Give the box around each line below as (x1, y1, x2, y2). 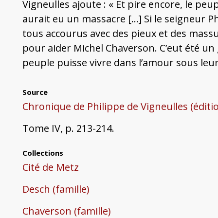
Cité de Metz (22, 161, 79, 174)
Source (22, 87, 48, 97)
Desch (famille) (22, 182, 90, 196)
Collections (22, 148, 63, 158)
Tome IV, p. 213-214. (22, 122, 114, 135)
